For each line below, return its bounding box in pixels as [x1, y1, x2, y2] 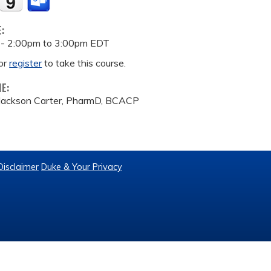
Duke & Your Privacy [41, 162, 122, 172]
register [9, 57, 42, 69]
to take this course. [42, 57, 126, 69]
